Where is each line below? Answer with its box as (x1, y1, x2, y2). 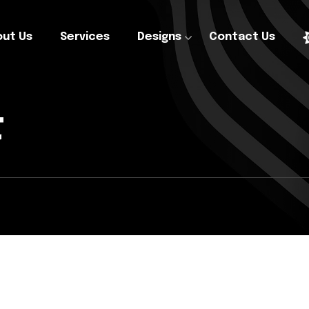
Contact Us (209, 31, 275, 43)
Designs (137, 31, 181, 43)
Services (60, 31, 110, 43)
